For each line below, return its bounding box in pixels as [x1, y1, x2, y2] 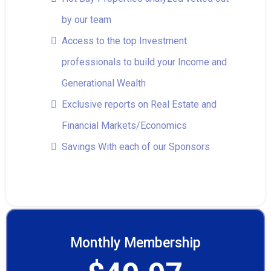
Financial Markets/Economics [62, 120, 187, 131]
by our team [62, 14, 111, 25]
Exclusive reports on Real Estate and [62, 99, 217, 110]
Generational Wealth [62, 77, 146, 89]
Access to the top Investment [62, 35, 187, 47]
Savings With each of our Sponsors [62, 141, 210, 152]
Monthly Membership [70, 235, 201, 251]
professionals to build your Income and [62, 56, 227, 68]
